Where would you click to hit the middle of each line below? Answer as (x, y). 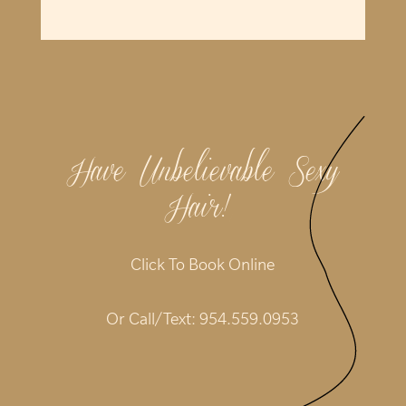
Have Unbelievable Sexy (203, 174)
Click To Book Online (203, 265)
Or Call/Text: (153, 319)
